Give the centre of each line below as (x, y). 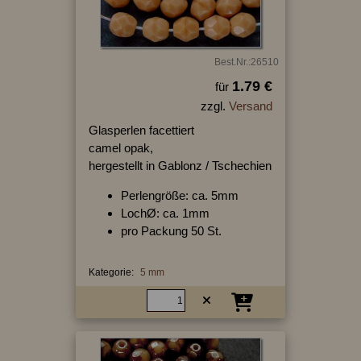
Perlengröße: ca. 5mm (179, 195)
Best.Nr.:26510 (246, 62)
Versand (250, 106)
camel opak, (120, 147)
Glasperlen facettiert (141, 130)
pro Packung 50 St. (171, 230)
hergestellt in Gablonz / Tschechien (180, 165)
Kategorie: (111, 272)
